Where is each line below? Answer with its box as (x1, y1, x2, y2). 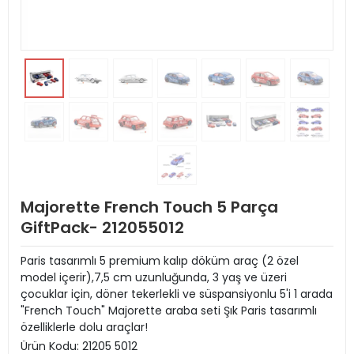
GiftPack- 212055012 (21, 217, 184, 239)
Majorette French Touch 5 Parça (21, 196, 278, 218)
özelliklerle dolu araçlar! (21, 319, 148, 335)
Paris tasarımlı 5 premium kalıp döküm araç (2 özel (21, 253, 299, 269)
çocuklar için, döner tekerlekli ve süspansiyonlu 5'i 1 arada (21, 286, 333, 302)
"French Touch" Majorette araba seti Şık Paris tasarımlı (21, 303, 317, 318)
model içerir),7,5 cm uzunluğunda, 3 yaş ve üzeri (21, 269, 287, 285)
